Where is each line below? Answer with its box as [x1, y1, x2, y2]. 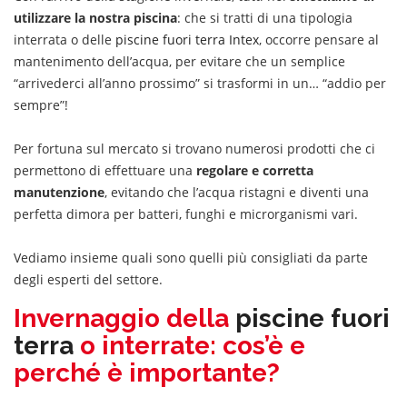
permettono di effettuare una [14, 161, 196, 179]
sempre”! [14, 95, 68, 114]
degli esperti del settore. [14, 270, 163, 288]
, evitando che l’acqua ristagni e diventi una [104, 183, 369, 201]
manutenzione [14, 183, 104, 201]
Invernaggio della [14, 303, 235, 333]
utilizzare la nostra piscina [14, 8, 177, 26]
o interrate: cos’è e [74, 330, 305, 361]
